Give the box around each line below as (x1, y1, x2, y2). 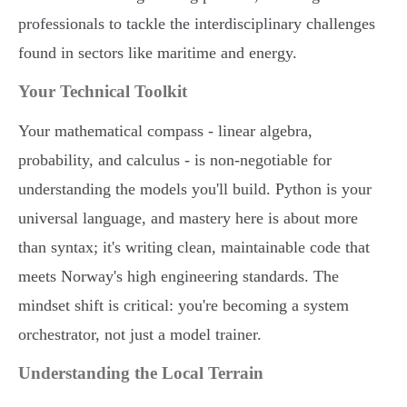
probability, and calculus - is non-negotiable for (18, 151, 332, 170)
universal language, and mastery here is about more (18, 209, 358, 228)
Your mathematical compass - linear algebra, (18, 122, 313, 141)
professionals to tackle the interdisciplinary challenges (18, 15, 375, 34)
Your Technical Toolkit (18, 82, 187, 102)
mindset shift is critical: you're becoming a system (18, 296, 349, 315)
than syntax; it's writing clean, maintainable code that (18, 238, 370, 257)
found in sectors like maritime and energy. (18, 44, 297, 63)
